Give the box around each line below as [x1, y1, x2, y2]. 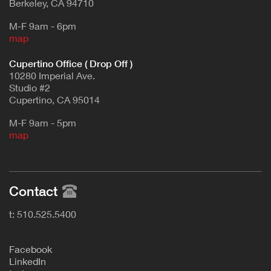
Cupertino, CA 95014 [9, 94, 100, 106]
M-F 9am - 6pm [9, 20, 76, 32]
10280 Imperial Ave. [9, 70, 95, 82]
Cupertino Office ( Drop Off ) [9, 57, 135, 70]
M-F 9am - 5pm [9, 117, 76, 129]
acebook [15, 243, 52, 255]
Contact [9, 183, 57, 200]
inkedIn [15, 255, 46, 267]
